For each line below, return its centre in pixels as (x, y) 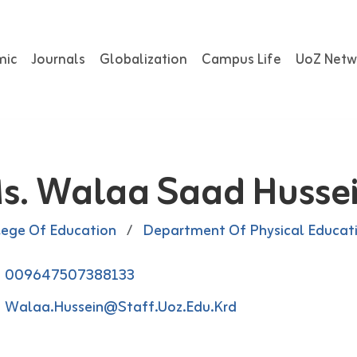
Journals (58, 60)
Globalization (143, 60)
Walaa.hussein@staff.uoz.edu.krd (120, 308)
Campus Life (241, 60)
